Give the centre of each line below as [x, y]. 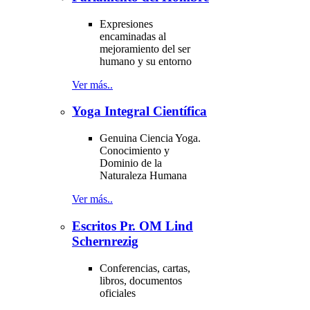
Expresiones [126, 24]
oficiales [118, 293]
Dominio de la [131, 163]
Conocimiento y [135, 151]
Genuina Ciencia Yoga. [150, 138]
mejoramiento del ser [145, 48]
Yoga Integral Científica [139, 111]
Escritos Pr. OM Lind [133, 226]
